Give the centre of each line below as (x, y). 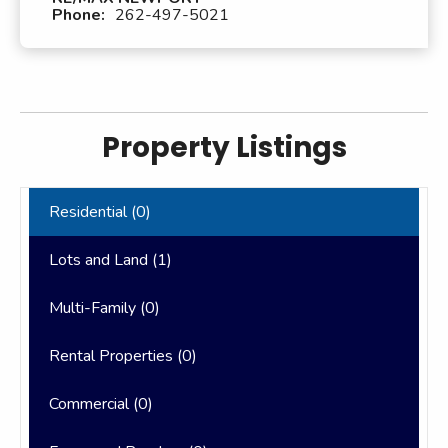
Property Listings (224, 147)
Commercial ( (93, 403)
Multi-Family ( (97, 307)
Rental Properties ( (115, 355)
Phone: (78, 14)
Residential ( (92, 211)
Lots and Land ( (103, 259)
